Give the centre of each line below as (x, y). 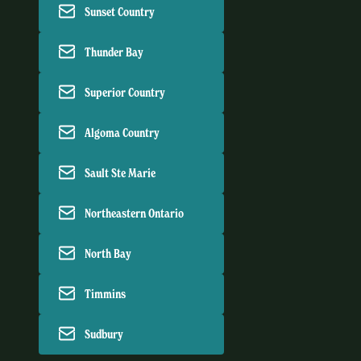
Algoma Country (122, 133)
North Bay (108, 253)
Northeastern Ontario (134, 213)
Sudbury (104, 334)
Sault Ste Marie (120, 173)
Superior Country (125, 92)
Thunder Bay (114, 52)
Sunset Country (120, 12)
